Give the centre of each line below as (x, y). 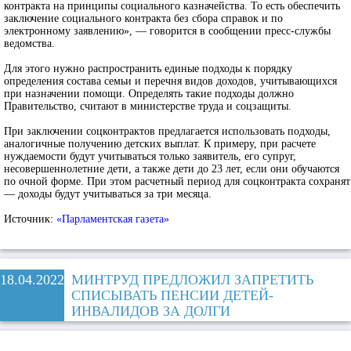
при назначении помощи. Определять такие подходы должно (149, 94)
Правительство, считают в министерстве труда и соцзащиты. (148, 106)
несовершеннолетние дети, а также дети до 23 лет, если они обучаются (172, 169)
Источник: (30, 219)
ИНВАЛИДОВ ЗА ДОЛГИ (151, 311)
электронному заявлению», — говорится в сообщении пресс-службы (167, 31)
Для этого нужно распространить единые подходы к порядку (148, 69)
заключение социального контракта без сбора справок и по (143, 18)
